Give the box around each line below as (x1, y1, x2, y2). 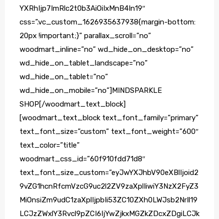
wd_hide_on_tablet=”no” (20, 72, 108, 82)
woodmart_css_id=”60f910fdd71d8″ (20, 154, 145, 164)
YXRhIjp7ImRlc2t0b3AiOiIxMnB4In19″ (20, 4, 145, 13)
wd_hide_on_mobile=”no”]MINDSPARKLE (20, 86, 162, 95)
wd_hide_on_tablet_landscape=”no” (20, 59, 148, 68)
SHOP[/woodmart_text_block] (20, 100, 126, 109)
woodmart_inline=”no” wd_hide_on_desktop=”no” (20, 45, 194, 54)
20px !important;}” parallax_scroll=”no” (20, 31, 151, 41)
